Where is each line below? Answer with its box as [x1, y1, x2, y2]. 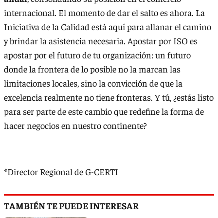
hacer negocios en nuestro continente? [4, 120, 147, 131]
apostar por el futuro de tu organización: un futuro [4, 49, 191, 61]
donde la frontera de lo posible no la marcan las [4, 63, 181, 75]
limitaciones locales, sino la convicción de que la [4, 77, 182, 89]
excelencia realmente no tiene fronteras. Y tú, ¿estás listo [4, 91, 214, 103]
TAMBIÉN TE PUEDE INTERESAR [4, 200, 139, 212]
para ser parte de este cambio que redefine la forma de [4, 106, 204, 117]
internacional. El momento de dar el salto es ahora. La [4, 7, 205, 18]
